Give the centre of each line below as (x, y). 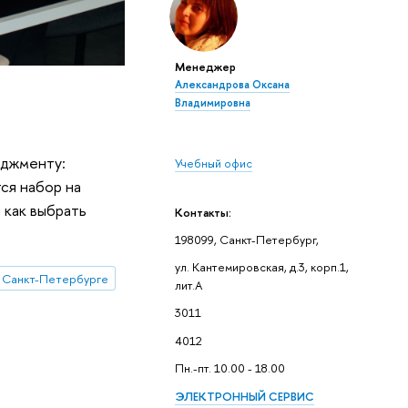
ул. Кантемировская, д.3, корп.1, (261, 267)
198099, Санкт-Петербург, (246, 239)
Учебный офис (213, 163)
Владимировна (212, 103)
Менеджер (205, 67)
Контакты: (203, 213)
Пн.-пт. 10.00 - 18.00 (229, 368)
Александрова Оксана (232, 85)
